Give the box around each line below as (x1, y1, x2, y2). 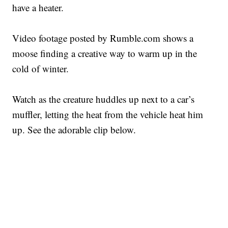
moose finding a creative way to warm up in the (12, 47, 197, 60)
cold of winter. (12, 62, 69, 75)
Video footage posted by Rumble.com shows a (12, 32, 194, 45)
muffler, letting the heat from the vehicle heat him (12, 108, 204, 121)
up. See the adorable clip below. (12, 123, 136, 136)
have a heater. (12, 1, 64, 14)
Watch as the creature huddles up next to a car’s (12, 93, 195, 106)
